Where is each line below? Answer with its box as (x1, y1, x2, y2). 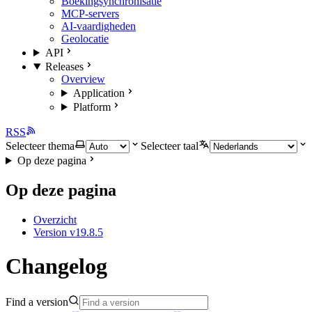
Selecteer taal (141, 140, 198, 152)
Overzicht (33, 213, 77, 226)
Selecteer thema (6, 140, 75, 152)
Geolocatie (61, 33, 109, 45)
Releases (45, 61, 84, 72)
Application (72, 87, 125, 99)
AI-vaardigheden (61, 20, 136, 32)
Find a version (6, 295, 68, 308)
